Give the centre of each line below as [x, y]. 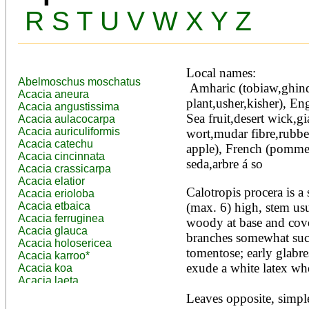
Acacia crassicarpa [64, 169]
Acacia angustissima [69, 107]
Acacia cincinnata [61, 157]
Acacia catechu [56, 144]
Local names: [221, 73]
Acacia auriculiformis [69, 132]
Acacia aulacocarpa [67, 119]
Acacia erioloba [56, 194]
